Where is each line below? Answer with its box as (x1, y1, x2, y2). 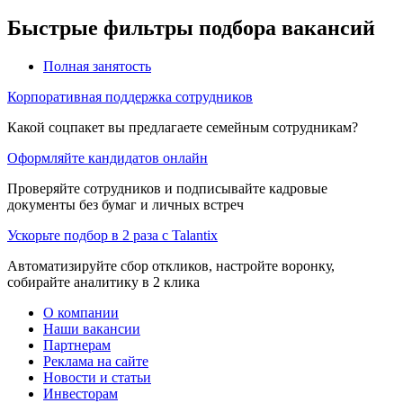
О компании (43, 304, 119, 320)
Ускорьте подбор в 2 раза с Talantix (7, 227, 218, 243)
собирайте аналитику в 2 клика (7, 273, 200, 290)
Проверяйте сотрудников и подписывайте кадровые (7, 180, 327, 196)
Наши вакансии (43, 320, 140, 336)
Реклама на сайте (43, 353, 148, 369)
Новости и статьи (43, 369, 151, 385)
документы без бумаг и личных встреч (7, 196, 244, 212)
